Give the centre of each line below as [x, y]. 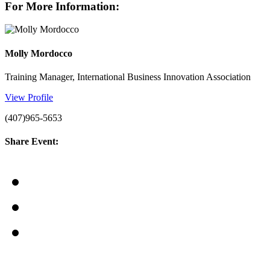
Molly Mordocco [39, 53]
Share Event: [32, 142]
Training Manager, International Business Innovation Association [128, 77]
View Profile [29, 97]
